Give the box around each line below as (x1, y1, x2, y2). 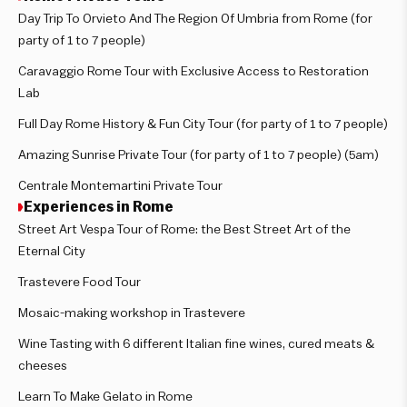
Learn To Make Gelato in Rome (18, 390, 193, 403)
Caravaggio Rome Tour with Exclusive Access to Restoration (18, 65, 369, 78)
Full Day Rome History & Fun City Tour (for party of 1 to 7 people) (18, 117, 388, 131)
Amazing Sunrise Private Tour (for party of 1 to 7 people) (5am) (18, 148, 379, 162)
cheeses (18, 359, 67, 372)
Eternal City (18, 244, 85, 258)
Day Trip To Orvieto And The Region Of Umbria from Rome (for (18, 12, 372, 25)
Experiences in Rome (24, 199, 174, 214)
